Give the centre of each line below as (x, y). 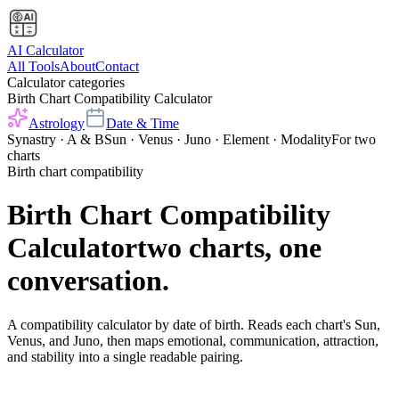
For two (354, 139)
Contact (117, 66)
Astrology (57, 123)
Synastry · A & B (56, 139)
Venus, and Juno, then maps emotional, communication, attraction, (193, 340)
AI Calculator (45, 50)
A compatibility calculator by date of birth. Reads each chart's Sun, (194, 324)
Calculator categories (66, 82)
